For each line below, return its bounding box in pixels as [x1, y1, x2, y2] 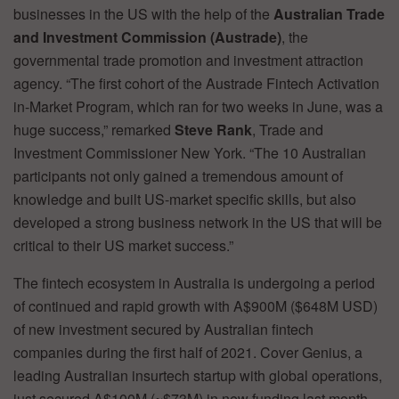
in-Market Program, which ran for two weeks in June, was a [13, 95, 383, 117]
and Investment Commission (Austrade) [13, 26, 281, 47]
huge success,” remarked [13, 118, 175, 140]
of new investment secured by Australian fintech [13, 318, 313, 339]
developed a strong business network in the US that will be [13, 211, 382, 232]
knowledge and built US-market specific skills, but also [13, 188, 356, 209]
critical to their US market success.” [13, 234, 233, 256]
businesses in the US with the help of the [13, 3, 273, 24]
